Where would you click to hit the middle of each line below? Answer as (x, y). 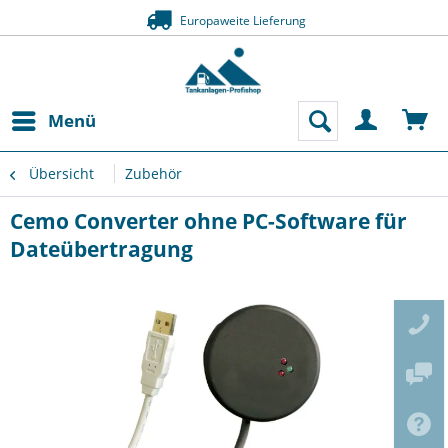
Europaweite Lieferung (240, 20)
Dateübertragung (101, 249)
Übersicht (61, 173)
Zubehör (153, 173)
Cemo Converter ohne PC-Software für (208, 221)
